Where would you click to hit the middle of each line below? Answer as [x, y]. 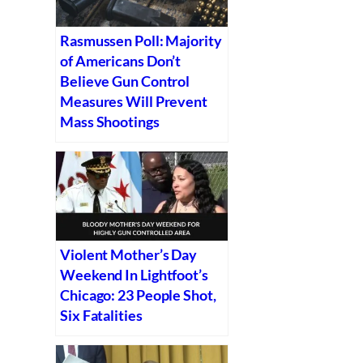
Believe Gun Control [125, 81]
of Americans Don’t [121, 60]
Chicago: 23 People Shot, [138, 295]
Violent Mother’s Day [128, 255]
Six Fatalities [101, 316]
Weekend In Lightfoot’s [134, 275]
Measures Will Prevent [134, 101]
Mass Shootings [110, 121]
